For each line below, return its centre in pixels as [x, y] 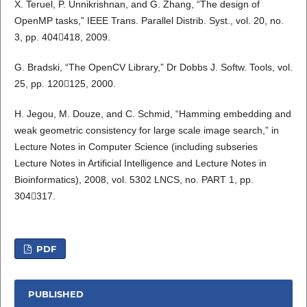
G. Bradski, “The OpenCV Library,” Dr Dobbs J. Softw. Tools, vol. [153, 67]
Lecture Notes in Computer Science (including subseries [136, 146]
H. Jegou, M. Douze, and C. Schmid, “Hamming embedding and [152, 113]
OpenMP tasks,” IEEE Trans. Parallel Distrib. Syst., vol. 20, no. [149, 20]
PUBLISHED [56, 294]
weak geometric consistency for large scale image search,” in [146, 130]
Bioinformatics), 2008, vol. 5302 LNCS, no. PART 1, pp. [134, 179]
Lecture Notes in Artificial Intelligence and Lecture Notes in [140, 163]
